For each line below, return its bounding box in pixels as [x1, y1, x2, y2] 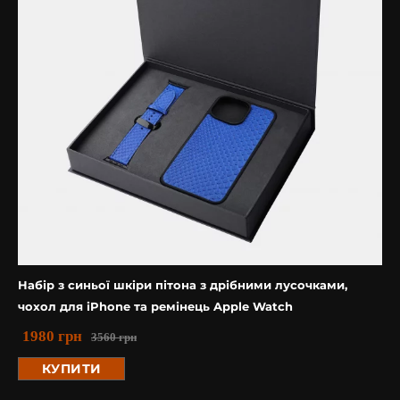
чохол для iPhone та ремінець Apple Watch [18, 299, 293, 313]
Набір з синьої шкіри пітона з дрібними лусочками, [18, 278, 347, 292]
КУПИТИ [41, 361, 102, 377]
